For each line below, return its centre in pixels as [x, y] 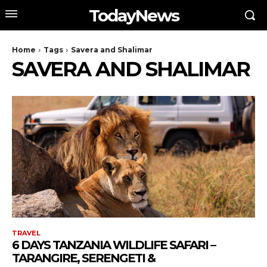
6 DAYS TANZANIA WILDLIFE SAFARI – [114, 245]
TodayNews [133, 15]
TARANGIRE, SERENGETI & [83, 258]
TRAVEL [26, 233]
